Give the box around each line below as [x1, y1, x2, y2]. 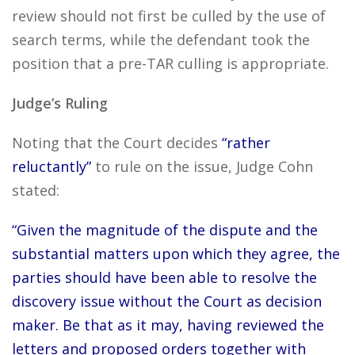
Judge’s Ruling [12, 94, 108, 113]
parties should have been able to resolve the [12, 268, 317, 287]
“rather [222, 133, 270, 152]
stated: [12, 181, 59, 200]
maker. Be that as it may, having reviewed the [12, 315, 324, 334]
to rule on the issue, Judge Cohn [91, 157, 313, 176]
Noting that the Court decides [12, 133, 222, 152]
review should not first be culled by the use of [12, 6, 326, 25]
